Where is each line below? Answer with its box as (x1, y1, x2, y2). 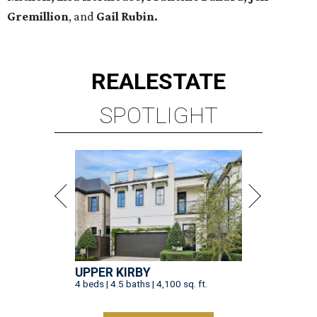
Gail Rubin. (96, 9, 158, 24)
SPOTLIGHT (99, 102, 218, 129)
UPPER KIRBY (75, 265, 151, 280)
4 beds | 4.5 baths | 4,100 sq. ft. (75, 278, 207, 290)
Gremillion (7, 9, 69, 24)
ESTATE (146, 68, 226, 96)
